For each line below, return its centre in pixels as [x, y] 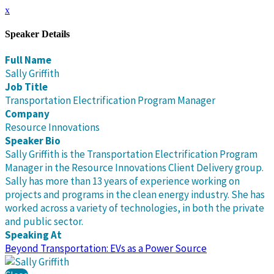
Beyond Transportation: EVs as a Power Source [106, 248]
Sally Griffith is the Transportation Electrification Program [131, 154]
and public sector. [44, 221]
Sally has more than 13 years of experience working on [122, 181]
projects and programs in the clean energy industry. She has [135, 194]
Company [27, 113]
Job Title [26, 87]
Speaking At [33, 235]
